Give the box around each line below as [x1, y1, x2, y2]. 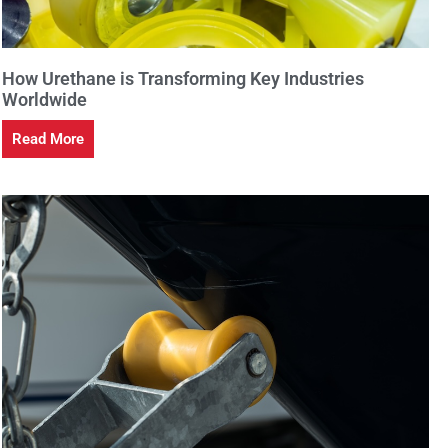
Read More [12, 129, 84, 148]
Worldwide [2, 88, 87, 110]
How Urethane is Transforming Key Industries [2, 67, 364, 89]
